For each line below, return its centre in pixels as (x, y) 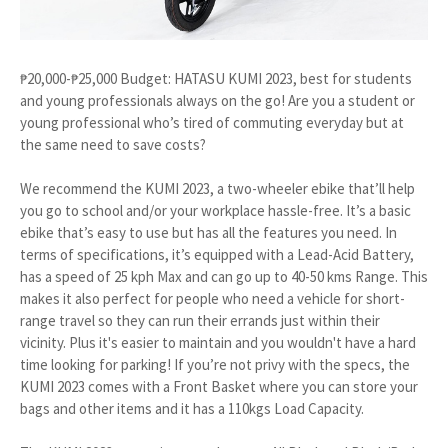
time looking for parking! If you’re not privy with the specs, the (215, 365)
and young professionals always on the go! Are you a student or (217, 101)
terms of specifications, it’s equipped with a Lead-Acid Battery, (217, 255)
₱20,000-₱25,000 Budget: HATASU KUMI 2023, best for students (216, 79)
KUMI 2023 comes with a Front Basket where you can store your (219, 387)
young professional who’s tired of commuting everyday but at (212, 123)
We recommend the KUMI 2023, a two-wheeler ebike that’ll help (217, 189)
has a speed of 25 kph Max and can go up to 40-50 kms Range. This (224, 277)
